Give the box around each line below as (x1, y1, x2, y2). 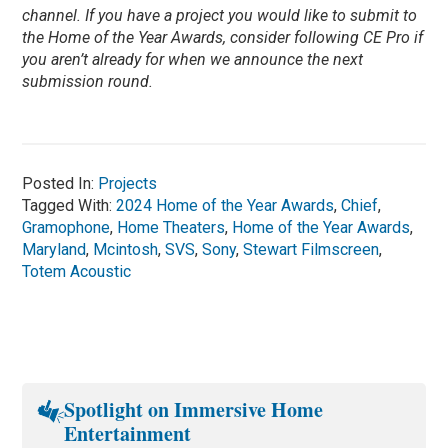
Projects (98, 173, 158, 193)
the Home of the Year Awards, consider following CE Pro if (22, 27, 424, 47)
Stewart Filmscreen (243, 239, 380, 259)
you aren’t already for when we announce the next (22, 49, 364, 69)
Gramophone (22, 217, 111, 237)
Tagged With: (22, 195, 117, 215)
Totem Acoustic (22, 261, 132, 281)
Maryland (22, 239, 87, 259)
